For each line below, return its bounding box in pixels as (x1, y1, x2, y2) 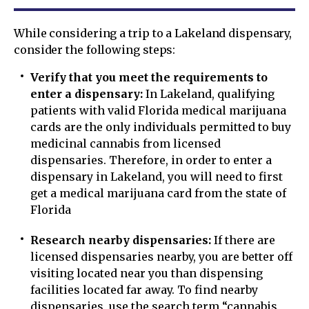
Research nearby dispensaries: (30, 232, 211, 247)
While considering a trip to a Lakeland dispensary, (14, 26, 292, 40)
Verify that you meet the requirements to (30, 70, 268, 84)
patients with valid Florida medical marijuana (30, 103, 286, 117)
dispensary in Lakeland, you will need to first (30, 169, 283, 183)
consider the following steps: (14, 42, 176, 57)
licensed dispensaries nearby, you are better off (30, 249, 292, 263)
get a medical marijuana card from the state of (30, 186, 286, 200)
